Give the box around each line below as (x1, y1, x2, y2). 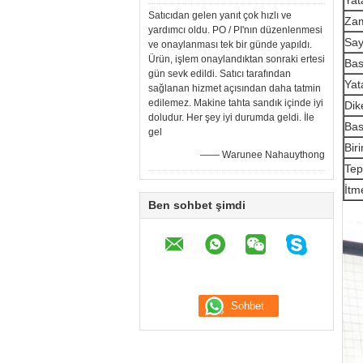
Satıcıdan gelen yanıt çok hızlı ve (148, 10, 292, 21)
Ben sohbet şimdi (148, 199, 246, 211)
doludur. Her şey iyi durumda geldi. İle (148, 112, 314, 123)
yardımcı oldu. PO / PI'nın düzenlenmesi (148, 24, 322, 36)
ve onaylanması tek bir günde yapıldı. (148, 39, 312, 50)
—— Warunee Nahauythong (200, 149, 325, 160)
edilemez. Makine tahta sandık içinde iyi (148, 97, 323, 109)
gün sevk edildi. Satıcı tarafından (148, 68, 291, 79)
